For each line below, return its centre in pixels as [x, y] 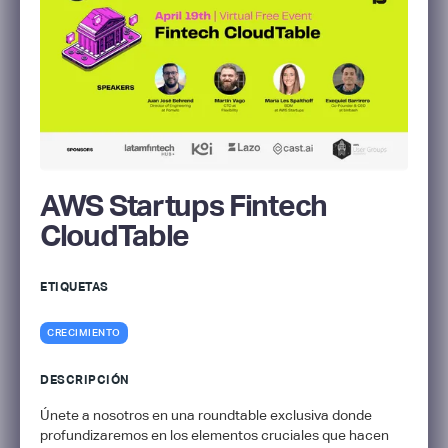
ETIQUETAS [74, 286]
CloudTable [114, 235]
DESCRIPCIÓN [85, 379]
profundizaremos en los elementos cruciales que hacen [214, 434]
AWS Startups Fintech [183, 205]
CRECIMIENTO [84, 332]
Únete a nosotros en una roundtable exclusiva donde [206, 414]
